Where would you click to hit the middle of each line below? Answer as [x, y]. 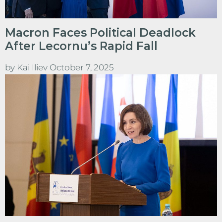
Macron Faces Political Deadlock [100, 33]
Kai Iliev [33, 68]
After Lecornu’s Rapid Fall [81, 46]
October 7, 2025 [82, 68]
